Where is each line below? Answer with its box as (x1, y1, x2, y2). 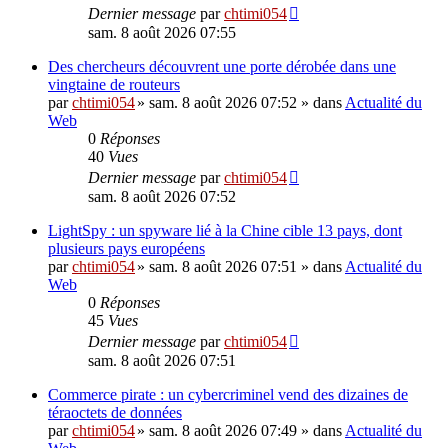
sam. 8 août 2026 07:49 (149, 422, 297, 439)
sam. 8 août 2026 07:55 (88, 24, 236, 41)
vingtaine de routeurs (48, 76, 180, 93)
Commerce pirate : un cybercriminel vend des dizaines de (48, 386, 408, 403)
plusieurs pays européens (48, 240, 205, 257)
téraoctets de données (48, 404, 182, 421)
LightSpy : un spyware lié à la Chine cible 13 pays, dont (48, 222, 402, 239)
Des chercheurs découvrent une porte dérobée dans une (48, 58, 396, 75)
